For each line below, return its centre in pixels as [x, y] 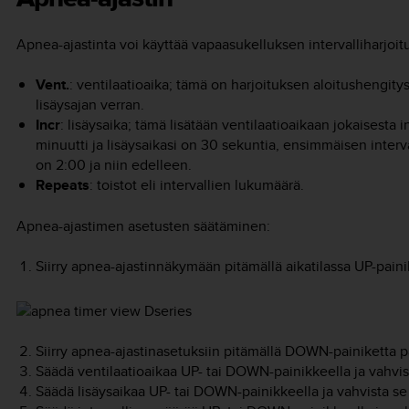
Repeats [62, 185]
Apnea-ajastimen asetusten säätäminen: [143, 225]
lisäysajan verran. [89, 105]
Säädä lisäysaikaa [92, 392]
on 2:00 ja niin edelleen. [113, 165]
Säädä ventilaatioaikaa [108, 372]
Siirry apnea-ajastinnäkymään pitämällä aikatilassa [194, 267]
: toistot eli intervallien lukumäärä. [196, 185]
